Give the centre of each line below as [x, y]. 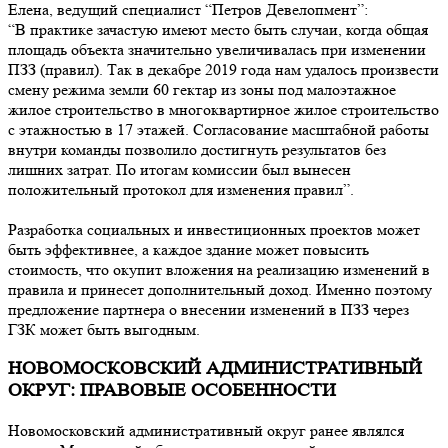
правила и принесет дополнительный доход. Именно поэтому [220, 289]
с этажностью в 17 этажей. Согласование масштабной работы [218, 129]
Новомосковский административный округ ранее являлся [206, 431]
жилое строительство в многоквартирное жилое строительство [223, 109]
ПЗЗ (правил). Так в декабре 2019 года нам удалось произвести [223, 69]
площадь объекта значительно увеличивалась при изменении [217, 49]
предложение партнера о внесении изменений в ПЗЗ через [208, 309]
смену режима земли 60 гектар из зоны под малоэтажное [202, 89]
